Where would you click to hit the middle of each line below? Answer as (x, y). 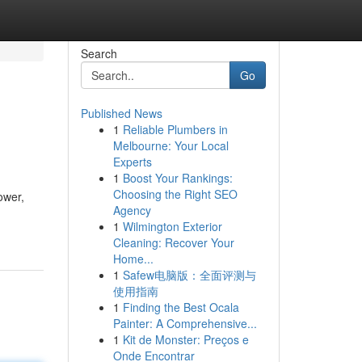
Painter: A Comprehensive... (185, 323)
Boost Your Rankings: (177, 178)
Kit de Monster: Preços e (185, 339)
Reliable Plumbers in (175, 129)
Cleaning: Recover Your (173, 242)
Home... (133, 259)
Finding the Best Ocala (181, 307)
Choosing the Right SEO (175, 194)
